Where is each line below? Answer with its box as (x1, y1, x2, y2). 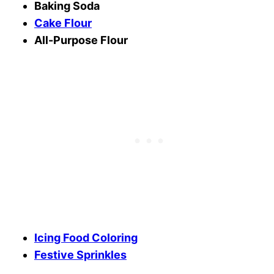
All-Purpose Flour (34, 33, 128, 46)
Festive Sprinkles (34, 248, 127, 261)
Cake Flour (34, 16, 92, 29)
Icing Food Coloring (34, 231, 138, 244)
